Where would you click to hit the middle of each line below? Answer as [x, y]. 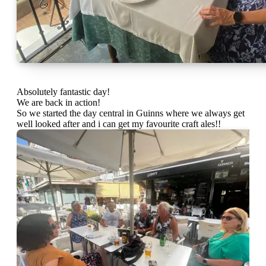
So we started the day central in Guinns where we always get [131, 113]
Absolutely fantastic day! [67, 91]
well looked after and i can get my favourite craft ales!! [119, 123]
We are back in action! [58, 102]
